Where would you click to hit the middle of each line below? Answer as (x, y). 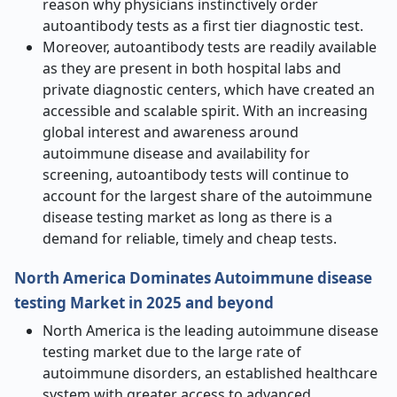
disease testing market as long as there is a (187, 217)
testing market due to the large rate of (172, 352)
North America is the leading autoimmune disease (210, 331)
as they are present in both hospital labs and (192, 68)
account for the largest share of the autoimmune (207, 196)
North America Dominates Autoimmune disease (193, 278)
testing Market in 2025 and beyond (144, 303)
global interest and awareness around (171, 132)
